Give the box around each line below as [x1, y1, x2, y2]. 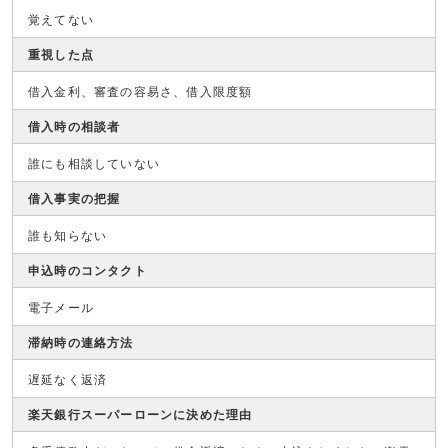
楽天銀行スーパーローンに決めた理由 [28, 408, 253, 422]
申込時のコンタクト [28, 264, 147, 278]
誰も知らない [28, 229, 108, 243]
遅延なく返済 [28, 373, 108, 387]
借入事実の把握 [28, 192, 121, 206]
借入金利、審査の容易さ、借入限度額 [28, 85, 253, 99]
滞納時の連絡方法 [28, 336, 134, 350]
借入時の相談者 [28, 120, 121, 134]
